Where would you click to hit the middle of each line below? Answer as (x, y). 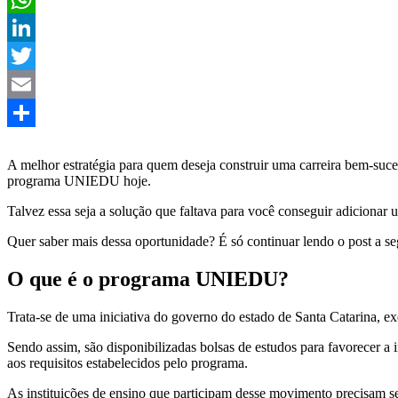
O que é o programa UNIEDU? (148, 279)
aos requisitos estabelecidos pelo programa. (127, 362)
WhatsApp (37, 27)
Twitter (27, 84)
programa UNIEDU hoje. (79, 180)
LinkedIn (33, 55)
